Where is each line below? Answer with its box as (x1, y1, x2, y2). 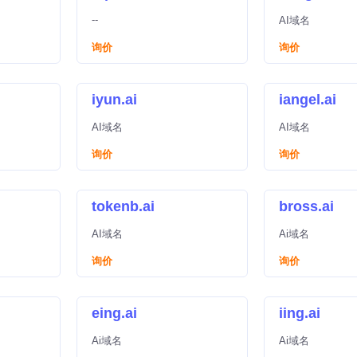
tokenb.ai (92, 198, 155, 214)
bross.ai (279, 198, 334, 214)
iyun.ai (92, 92, 137, 108)
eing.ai (92, 305, 137, 321)
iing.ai (279, 305, 320, 321)
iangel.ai (279, 92, 336, 108)
